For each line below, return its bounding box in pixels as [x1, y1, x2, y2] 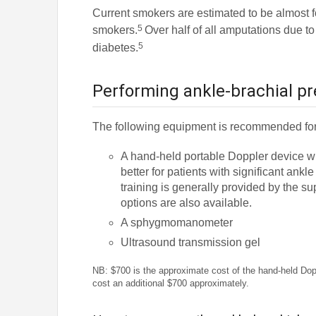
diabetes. [92, 42, 139, 54]
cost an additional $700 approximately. [92, 278, 250, 289]
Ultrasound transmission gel [121, 236, 261, 249]
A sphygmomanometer [121, 217, 233, 229]
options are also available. [121, 197, 253, 209]
